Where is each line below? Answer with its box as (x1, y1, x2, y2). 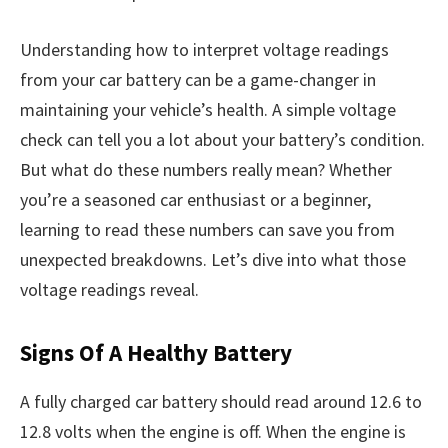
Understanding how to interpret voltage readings (20, 37, 389, 61)
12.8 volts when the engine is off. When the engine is (20, 420, 406, 444)
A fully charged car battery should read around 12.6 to (20, 390, 422, 414)
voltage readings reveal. (20, 277, 199, 301)
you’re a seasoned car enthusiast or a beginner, (20, 187, 371, 211)
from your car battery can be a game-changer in (20, 67, 376, 91)
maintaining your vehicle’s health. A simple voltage (20, 97, 396, 121)
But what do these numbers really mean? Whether (20, 157, 392, 181)
